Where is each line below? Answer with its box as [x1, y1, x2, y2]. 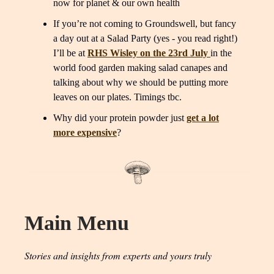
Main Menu [24, 212, 129, 235]
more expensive [53, 127, 117, 138]
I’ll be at [53, 47, 87, 58]
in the [210, 47, 232, 58]
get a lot [187, 112, 219, 123]
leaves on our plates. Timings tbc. [53, 91, 182, 102]
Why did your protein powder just [53, 112, 187, 123]
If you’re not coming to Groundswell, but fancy [53, 18, 236, 29]
